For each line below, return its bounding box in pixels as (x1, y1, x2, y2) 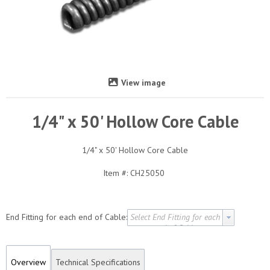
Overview (11, 256, 46, 268)
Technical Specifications (55, 256, 140, 268)
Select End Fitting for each (130, 212, 220, 222)
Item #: (103, 167, 128, 178)
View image (121, 77, 166, 88)
